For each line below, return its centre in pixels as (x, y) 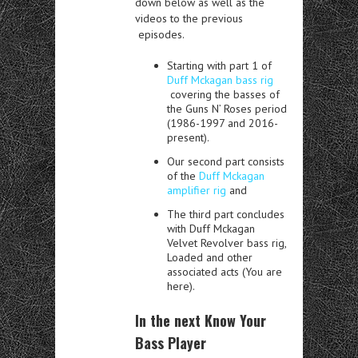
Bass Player (171, 342)
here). (181, 286)
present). (188, 137)
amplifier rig (197, 190)
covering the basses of (223, 94)
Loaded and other (210, 257)
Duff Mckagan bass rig (220, 80)
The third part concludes (226, 214)
